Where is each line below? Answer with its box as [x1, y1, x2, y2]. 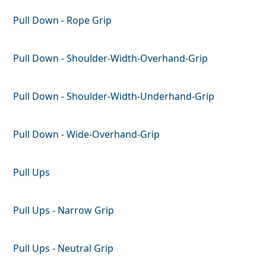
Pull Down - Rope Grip [13, 13, 112, 27]
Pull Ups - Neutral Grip [13, 241, 114, 255]
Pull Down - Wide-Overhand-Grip [13, 127, 160, 141]
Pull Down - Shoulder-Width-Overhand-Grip [13, 51, 208, 65]
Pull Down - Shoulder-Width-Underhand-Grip [13, 89, 215, 103]
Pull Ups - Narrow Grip [13, 203, 115, 217]
